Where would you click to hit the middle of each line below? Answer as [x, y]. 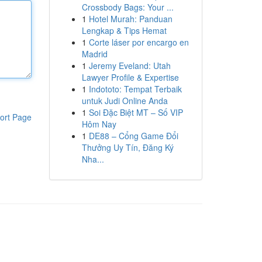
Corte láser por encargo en [139, 42]
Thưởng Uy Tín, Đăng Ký [127, 147]
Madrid [94, 54]
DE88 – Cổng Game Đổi [133, 136]
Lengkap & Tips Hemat [124, 30]
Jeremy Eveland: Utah [130, 65]
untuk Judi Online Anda [125, 101]
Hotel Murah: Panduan [130, 19]
